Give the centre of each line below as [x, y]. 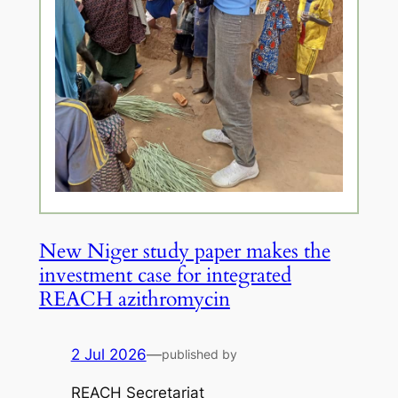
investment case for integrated [165, 275]
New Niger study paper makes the [184, 251]
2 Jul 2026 [108, 355]
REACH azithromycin [134, 299]
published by [199, 354]
